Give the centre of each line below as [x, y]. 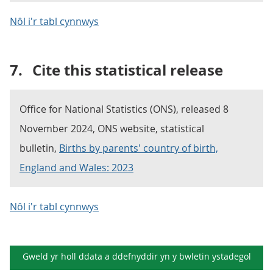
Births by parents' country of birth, [139, 148]
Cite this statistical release [128, 70]
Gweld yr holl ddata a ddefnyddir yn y [101, 256]
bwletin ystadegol [215, 256]
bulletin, [39, 148]
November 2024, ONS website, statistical [112, 129]
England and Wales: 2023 [76, 168]
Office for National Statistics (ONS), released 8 [124, 109]
